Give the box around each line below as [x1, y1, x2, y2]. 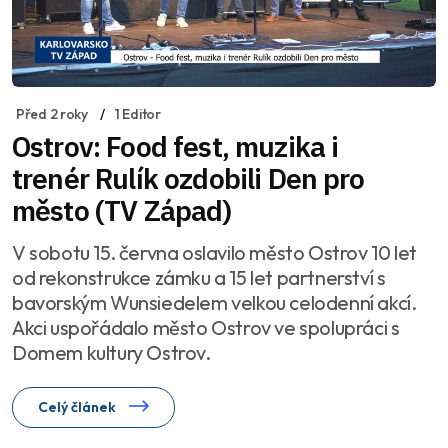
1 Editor [114, 104, 161, 123]
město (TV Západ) [12, 191, 232, 229]
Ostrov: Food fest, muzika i [12, 127, 339, 165]
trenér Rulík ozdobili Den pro [12, 159, 365, 197]
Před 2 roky [16, 104, 88, 123]
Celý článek [38, 397, 119, 416]
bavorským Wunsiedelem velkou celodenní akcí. [12, 289, 417, 315]
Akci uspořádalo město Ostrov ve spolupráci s [12, 314, 400, 340]
